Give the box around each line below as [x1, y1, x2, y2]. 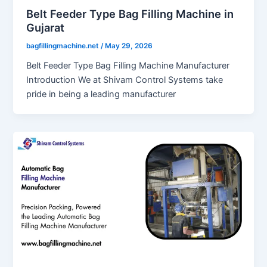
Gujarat [26, 20, 65, 34]
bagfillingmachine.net [26, 41, 101, 50]
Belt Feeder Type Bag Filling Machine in [26, 7, 234, 20]
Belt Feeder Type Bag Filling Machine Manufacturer [26, 60, 230, 71]
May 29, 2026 [105, 41, 153, 50]
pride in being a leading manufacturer [26, 88, 176, 100]
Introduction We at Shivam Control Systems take [26, 74, 223, 85]
